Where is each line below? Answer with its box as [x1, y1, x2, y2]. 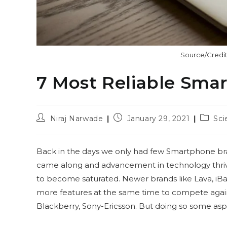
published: [113, 122, 152, 131]
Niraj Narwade [50, 113, 103, 123]
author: [36, 122, 63, 131]
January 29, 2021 [127, 113, 190, 123]
